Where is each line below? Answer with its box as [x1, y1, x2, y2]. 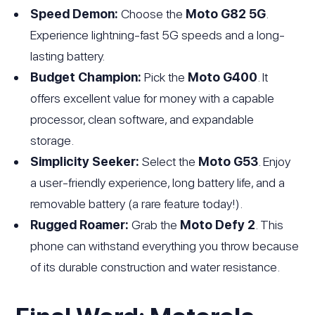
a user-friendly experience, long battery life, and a [30, 175, 285, 191]
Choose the [118, 6, 186, 22]
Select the [139, 154, 199, 169]
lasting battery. [30, 49, 105, 64]
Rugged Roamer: [30, 217, 129, 233]
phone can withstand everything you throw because [30, 238, 300, 254]
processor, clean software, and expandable [30, 112, 255, 127]
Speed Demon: [30, 6, 119, 22]
